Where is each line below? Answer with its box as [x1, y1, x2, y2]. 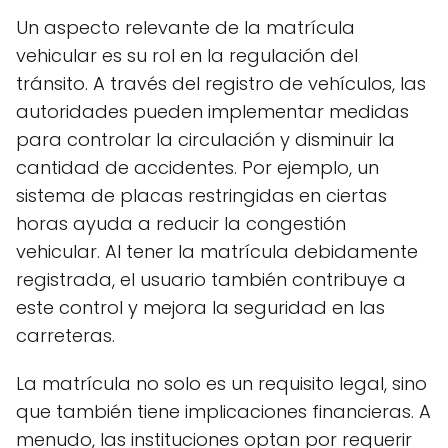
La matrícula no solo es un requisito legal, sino [16, 371, 427, 396]
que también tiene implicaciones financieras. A [16, 399, 431, 424]
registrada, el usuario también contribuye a [16, 267, 406, 292]
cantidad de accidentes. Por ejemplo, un [16, 155, 379, 180]
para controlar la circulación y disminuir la [16, 127, 395, 152]
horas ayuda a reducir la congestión [16, 211, 346, 236]
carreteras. [16, 323, 115, 348]
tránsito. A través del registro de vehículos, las [16, 71, 426, 96]
